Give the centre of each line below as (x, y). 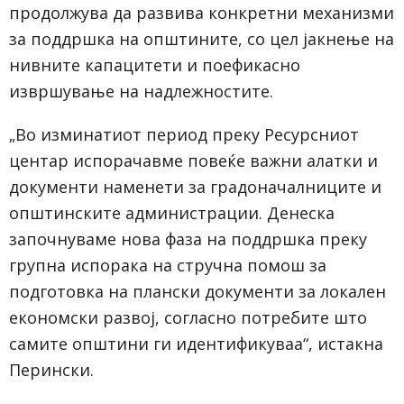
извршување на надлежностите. (141, 91)
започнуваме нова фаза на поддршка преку (188, 239)
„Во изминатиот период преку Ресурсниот (184, 135)
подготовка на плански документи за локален (197, 292)
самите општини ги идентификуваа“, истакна (196, 344)
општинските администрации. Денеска (172, 213)
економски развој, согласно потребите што (188, 318)
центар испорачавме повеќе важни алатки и (193, 161)
